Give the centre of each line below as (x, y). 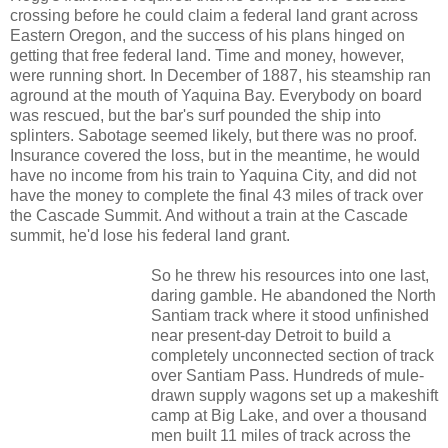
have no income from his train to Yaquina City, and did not (213, 175)
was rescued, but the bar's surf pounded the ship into (195, 115)
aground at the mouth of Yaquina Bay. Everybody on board (216, 95)
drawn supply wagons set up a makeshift (294, 395)
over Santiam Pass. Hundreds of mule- (287, 375)
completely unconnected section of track (292, 355)
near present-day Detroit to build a (271, 335)
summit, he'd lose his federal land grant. (150, 235)
